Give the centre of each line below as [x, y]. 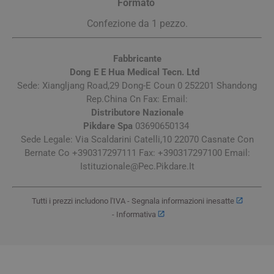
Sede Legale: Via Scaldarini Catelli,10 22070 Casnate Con [137, 139]
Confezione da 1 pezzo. [137, 23]
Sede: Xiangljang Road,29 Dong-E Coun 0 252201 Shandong [137, 85]
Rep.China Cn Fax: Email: [137, 99]
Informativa [137, 214]
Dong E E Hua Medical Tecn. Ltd [135, 72]
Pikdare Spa [108, 126]
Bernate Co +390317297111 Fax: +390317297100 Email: [137, 153]
